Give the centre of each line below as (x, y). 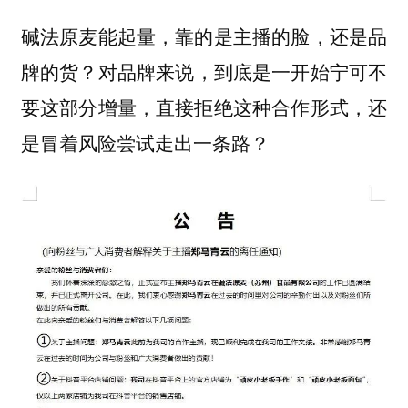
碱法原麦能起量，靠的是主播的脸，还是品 (204, 36)
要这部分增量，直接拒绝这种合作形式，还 (204, 106)
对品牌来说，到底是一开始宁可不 (243, 71)
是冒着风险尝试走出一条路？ (145, 142)
